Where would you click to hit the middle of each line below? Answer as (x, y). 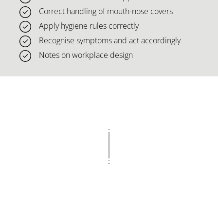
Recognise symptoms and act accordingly (110, 40)
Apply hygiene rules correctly (89, 26)
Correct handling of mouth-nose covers (106, 11)
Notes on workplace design (86, 55)
